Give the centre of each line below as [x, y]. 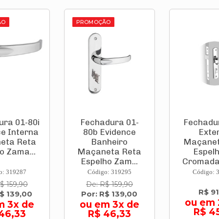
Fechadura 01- [109, 122]
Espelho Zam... [109, 162]
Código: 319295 [109, 172]
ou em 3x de [109, 205]
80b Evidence [109, 132]
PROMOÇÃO [93, 22]
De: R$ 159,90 [109, 185]
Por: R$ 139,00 [109, 194]
